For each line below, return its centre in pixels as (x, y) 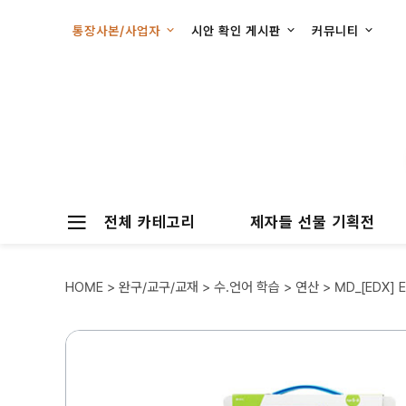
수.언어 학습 (247, 287)
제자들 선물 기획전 (313, 222)
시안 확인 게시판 (238, 31)
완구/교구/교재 (159, 287)
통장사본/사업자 (118, 31)
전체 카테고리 (150, 222)
